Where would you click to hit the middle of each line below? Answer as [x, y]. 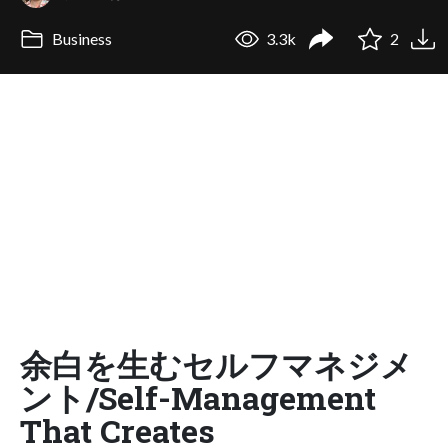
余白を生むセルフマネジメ [216, 364]
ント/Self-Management [198, 397]
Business [80, 39]
